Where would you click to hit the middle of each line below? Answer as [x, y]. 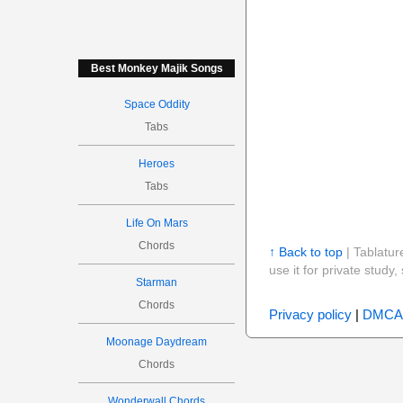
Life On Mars [157, 223]
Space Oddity [157, 104]
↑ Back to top [305, 252]
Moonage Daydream [157, 342]
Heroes [157, 164]
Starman [157, 282]
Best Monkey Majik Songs [157, 68]
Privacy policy [310, 314]
